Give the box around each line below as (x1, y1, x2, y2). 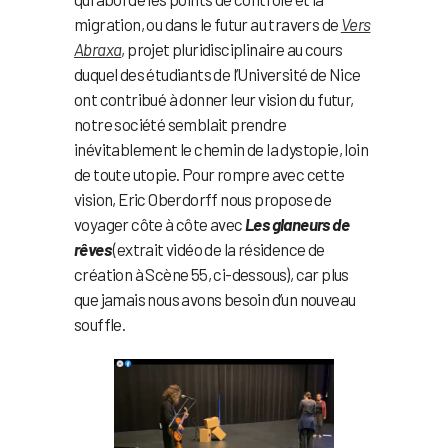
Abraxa (74, 39, 122, 60)
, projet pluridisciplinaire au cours (121, 39, 343, 60)
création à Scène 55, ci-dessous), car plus (74, 264, 349, 285)
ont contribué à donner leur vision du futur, (74, 89, 354, 110)
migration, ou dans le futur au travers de (74, 14, 341, 35)
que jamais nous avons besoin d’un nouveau (74, 289, 356, 310)
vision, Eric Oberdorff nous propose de (74, 189, 332, 210)
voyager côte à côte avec (74, 214, 245, 235)
